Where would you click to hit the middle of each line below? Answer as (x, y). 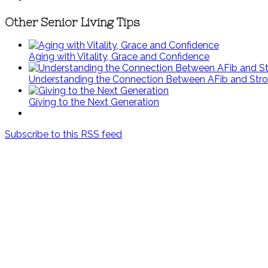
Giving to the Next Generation (94, 102)
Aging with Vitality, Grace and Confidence (119, 57)
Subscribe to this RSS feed (63, 135)
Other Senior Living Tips (72, 22)
